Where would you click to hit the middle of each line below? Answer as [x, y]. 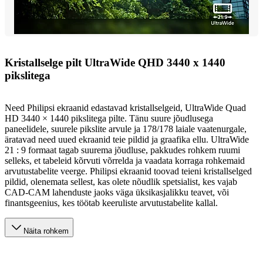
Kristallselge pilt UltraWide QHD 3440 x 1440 [115, 63]
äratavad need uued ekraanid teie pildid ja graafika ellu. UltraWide [127, 139]
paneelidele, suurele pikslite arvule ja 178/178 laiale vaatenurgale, [126, 129]
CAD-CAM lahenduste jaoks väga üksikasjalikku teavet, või [117, 192]
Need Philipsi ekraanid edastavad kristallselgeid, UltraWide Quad [125, 107]
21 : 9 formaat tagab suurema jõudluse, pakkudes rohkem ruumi [122, 150]
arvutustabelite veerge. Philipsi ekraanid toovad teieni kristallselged [128, 171]
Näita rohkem [46, 231]
